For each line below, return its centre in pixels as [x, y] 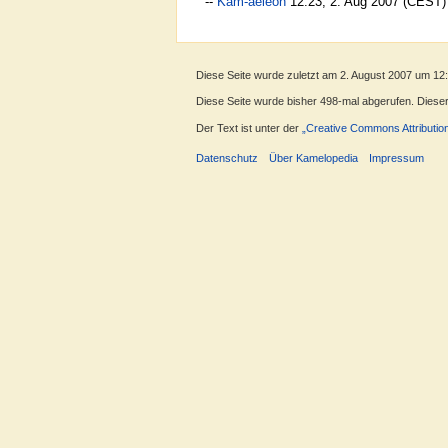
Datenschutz [227, 157]
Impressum [397, 157]
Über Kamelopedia [314, 157]
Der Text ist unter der [249, 127]
